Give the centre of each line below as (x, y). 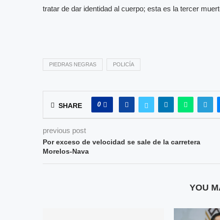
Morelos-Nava (66, 151)
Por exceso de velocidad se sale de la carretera (122, 142)
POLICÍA (124, 64)
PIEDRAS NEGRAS (73, 64)
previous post (64, 130)
